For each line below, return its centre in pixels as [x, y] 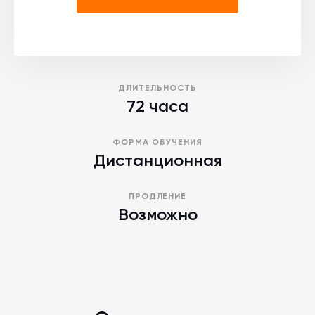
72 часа [157, 107]
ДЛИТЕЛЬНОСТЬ [157, 89]
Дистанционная [157, 161]
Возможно [157, 215]
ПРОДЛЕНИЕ [157, 197]
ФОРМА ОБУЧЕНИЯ [157, 143]
